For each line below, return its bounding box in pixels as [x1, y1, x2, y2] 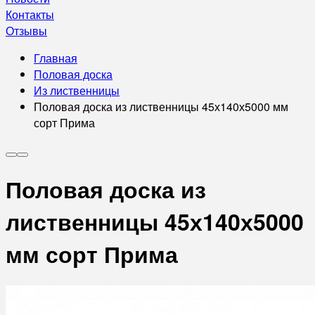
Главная [34, 50, 77, 66]
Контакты [6, 6, 54, 22]
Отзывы [6, 22, 47, 39]
